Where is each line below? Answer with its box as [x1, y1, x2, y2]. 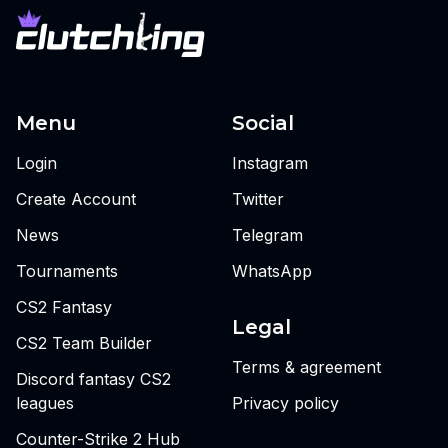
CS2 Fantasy [16, 297, 112, 318]
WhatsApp [232, 261, 312, 282]
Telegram [232, 225, 303, 246]
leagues [16, 393, 74, 414]
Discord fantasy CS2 [16, 369, 171, 390]
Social [232, 111, 294, 136]
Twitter [232, 189, 284, 210]
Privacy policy [232, 393, 339, 414]
